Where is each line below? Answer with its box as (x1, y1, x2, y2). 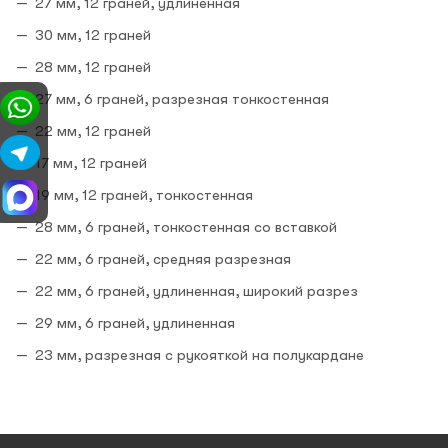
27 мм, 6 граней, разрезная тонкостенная (35, 89, 329, 108)
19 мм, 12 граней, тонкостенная (35, 185, 253, 204)
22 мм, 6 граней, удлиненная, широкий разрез (35, 281, 358, 300)
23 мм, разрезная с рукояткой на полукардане (35, 345, 364, 364)
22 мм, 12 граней (35, 121, 151, 140)
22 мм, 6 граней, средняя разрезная (35, 249, 291, 268)
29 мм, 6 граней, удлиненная (35, 313, 235, 332)
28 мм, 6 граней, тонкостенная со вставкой (35, 217, 337, 236)
